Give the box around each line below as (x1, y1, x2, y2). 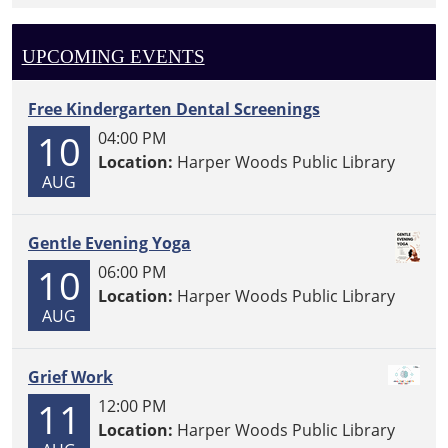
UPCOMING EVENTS (21, 45, 205, 67)
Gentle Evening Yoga (28, 232, 191, 255)
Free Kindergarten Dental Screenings (28, 98, 320, 121)
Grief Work (28, 366, 113, 389)
